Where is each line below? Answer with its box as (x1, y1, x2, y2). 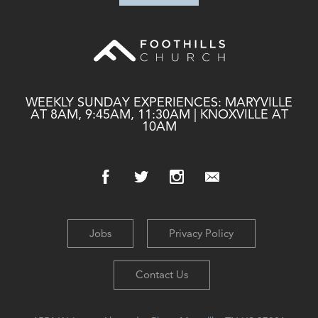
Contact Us (135, 268, 188, 282)
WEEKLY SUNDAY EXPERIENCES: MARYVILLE (26, 93, 292, 110)
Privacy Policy (169, 226, 234, 240)
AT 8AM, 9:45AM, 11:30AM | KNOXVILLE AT (30, 105, 288, 122)
